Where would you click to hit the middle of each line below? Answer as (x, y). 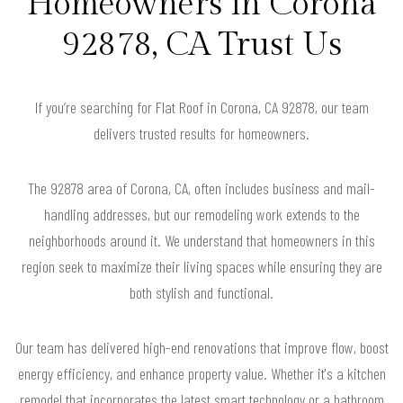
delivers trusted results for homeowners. (201, 134)
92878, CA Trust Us (201, 45)
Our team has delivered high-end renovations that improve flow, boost (201, 348)
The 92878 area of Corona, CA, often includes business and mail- (201, 188)
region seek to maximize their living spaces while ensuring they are (201, 267)
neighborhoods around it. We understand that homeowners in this (201, 241)
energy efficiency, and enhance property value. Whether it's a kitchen (201, 374)
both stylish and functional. (201, 293)
